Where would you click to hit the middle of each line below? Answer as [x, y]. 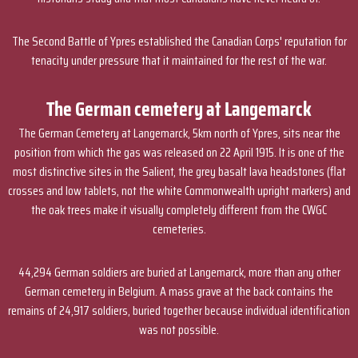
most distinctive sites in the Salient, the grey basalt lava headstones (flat [179, 171]
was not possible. [179, 330]
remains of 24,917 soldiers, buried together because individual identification [179, 310]
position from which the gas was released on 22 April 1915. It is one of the [179, 152]
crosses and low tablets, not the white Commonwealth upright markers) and [179, 191]
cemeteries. [179, 229]
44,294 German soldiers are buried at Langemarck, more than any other [179, 272]
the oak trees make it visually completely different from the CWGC [179, 210]
